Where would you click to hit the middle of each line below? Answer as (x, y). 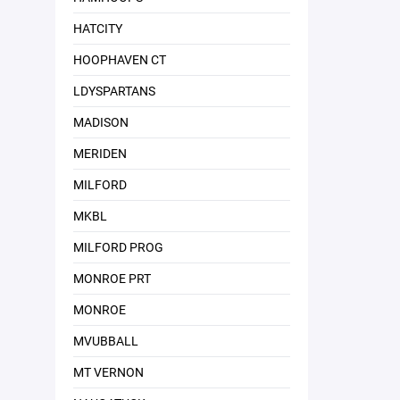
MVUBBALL (106, 341)
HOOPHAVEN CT (120, 59)
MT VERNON (108, 372)
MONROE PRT (112, 278)
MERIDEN (100, 153)
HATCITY (98, 28)
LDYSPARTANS (114, 91)
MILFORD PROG (118, 247)
